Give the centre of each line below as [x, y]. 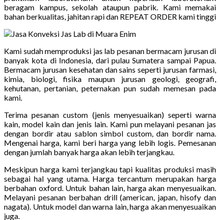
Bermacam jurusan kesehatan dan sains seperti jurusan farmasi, [110, 69]
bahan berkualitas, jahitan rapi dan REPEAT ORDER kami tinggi [110, 16]
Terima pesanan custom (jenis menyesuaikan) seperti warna [110, 114]
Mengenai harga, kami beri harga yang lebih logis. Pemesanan [110, 142]
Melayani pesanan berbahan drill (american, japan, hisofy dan [110, 197]
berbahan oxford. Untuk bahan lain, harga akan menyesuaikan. [110, 188]
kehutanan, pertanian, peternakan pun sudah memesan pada [110, 88]
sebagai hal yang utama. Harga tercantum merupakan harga [110, 178]
